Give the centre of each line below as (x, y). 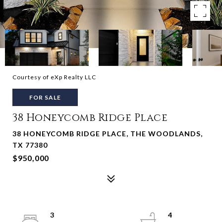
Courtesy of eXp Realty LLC (54, 77)
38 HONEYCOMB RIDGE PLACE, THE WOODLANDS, (108, 134)
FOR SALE (45, 97)
